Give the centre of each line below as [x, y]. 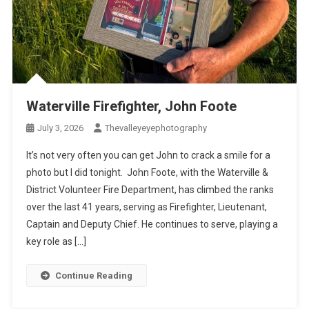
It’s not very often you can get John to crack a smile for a [148, 155]
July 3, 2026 [60, 128]
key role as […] [56, 241]
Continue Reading [93, 275]
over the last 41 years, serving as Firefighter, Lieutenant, [146, 207]
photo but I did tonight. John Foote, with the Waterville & [147, 172]
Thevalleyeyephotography [156, 128]
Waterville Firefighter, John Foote [131, 106]
